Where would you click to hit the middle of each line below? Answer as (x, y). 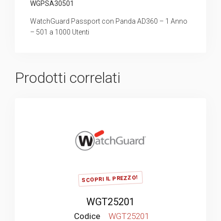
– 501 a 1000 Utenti (60, 32)
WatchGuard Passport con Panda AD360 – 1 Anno (109, 21)
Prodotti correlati (68, 78)
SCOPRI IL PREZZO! (110, 179)
